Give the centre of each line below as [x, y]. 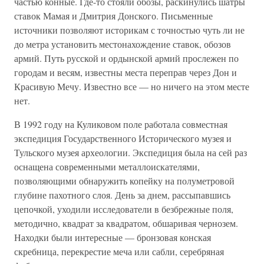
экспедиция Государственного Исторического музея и [123, 138]
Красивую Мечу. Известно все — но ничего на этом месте [132, 86]
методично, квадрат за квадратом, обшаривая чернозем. [126, 223]
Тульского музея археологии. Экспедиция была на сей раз [131, 152]
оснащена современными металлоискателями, [107, 166]
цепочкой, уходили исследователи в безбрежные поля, [124, 209]
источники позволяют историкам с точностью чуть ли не [129, 30]
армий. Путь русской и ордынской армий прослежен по [126, 58]
